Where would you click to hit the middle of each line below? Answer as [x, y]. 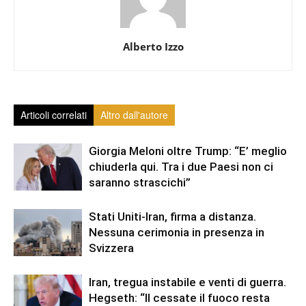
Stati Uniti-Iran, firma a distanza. [172, 217]
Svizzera [111, 248]
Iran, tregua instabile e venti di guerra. [187, 282]
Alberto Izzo [153, 46]
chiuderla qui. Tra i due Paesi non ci [181, 167]
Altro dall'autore [134, 115]
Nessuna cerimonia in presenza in [177, 232]
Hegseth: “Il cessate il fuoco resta [179, 298]
